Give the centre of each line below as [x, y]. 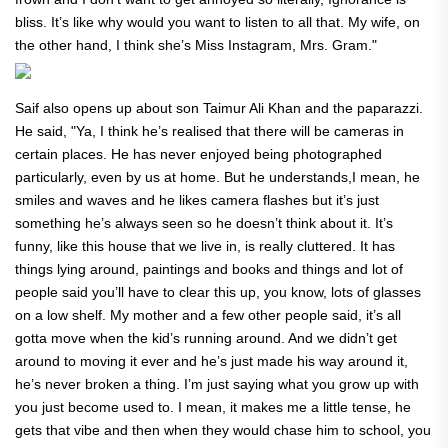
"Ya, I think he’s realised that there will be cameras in [237, 130]
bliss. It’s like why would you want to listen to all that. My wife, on [217, 21]
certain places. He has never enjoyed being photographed [198, 153]
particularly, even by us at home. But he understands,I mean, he [217, 176]
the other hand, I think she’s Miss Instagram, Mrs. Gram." [198, 44]
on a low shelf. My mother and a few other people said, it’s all [208, 314]
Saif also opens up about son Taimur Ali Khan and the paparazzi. [219, 107]
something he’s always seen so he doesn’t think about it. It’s [204, 222]
